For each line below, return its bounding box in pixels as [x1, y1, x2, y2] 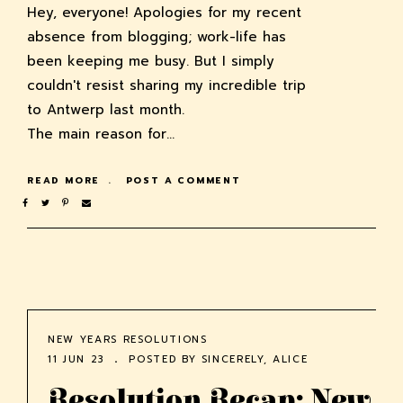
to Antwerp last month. [27, 99, 184, 120]
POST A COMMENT [125, 173, 241, 187]
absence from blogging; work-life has [27, 26, 286, 47]
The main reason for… [27, 123, 175, 144]
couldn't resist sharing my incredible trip [27, 75, 306, 95]
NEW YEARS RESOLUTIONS [48, 331, 208, 347]
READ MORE [27, 173, 104, 187]
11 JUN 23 [48, 351, 104, 367]
